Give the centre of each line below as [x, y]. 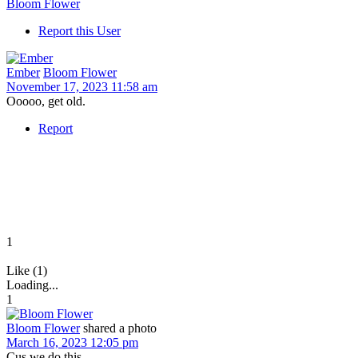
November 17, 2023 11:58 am [82, 86]
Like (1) [27, 270]
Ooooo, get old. [46, 101]
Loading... [32, 284]
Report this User [80, 30]
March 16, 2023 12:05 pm [72, 342]
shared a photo [120, 328]
